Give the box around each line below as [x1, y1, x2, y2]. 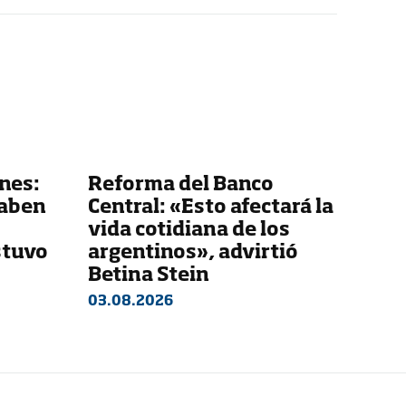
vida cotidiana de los [87, 220, 290, 240]
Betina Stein [87, 266, 209, 285]
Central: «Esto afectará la [87, 198, 333, 217]
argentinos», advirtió [87, 243, 298, 263]
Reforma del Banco [87, 175, 274, 195]
